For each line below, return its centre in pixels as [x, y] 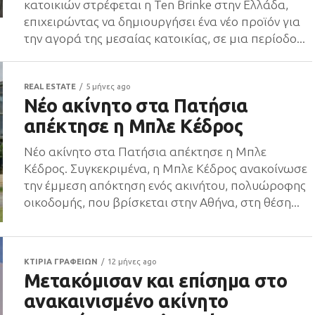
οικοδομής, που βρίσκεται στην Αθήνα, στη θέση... [162, 202]
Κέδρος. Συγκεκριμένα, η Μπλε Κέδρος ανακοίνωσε [166, 168]
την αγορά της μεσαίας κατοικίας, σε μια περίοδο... [165, 38]
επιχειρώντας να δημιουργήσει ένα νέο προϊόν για [162, 21]
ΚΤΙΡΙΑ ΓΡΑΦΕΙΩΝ [61, 262]
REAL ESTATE [50, 86]
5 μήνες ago [108, 86]
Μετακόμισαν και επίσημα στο [156, 281]
